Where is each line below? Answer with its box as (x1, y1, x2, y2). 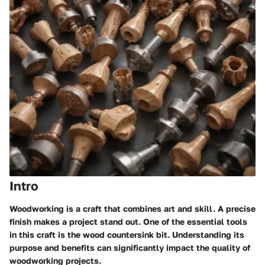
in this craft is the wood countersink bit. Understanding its (9, 229, 244, 240)
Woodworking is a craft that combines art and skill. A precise (9, 203, 256, 214)
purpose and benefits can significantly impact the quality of (9, 242, 250, 253)
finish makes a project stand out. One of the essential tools (9, 216, 247, 227)
